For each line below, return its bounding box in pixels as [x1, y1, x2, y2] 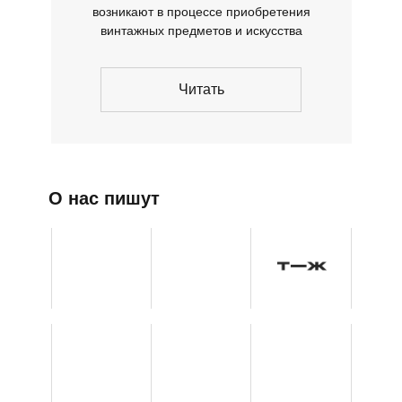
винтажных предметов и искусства [100, 23, 302, 39]
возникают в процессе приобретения [92, 4, 310, 20]
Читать [178, 82, 224, 98]
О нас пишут [48, 188, 160, 209]
